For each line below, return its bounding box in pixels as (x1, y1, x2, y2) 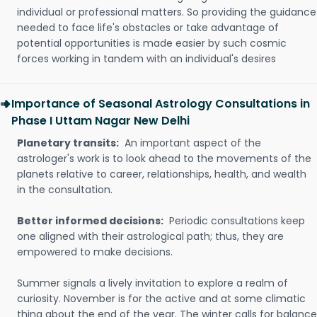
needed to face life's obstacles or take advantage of (17, 21, 279, 35)
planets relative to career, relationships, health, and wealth (17, 167, 306, 181)
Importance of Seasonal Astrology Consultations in (11, 96, 310, 112)
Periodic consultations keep (166, 214, 305, 228)
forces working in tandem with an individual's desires (17, 52, 276, 66)
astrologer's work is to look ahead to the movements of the (17, 151, 311, 166)
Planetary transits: (17, 136, 119, 150)
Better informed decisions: (17, 214, 163, 228)
